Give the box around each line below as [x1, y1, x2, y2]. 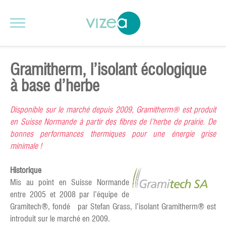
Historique [10, 165, 41, 175]
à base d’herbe [10, 76, 99, 95]
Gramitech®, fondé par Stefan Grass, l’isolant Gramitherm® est [10, 202, 216, 211]
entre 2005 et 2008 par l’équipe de [10, 190, 129, 199]
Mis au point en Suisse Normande [10, 178, 129, 187]
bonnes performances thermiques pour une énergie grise [10, 129, 216, 139]
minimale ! [10, 141, 42, 151]
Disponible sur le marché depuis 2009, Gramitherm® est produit [10, 105, 216, 115]
